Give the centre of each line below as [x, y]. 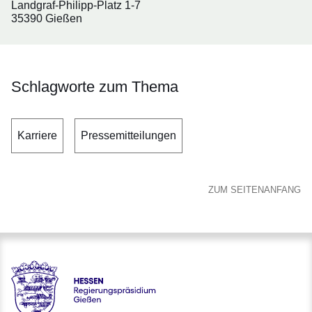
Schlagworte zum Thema [95, 87]
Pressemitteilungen [128, 136]
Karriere [37, 136]
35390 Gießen [47, 19]
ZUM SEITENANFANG [255, 190]
